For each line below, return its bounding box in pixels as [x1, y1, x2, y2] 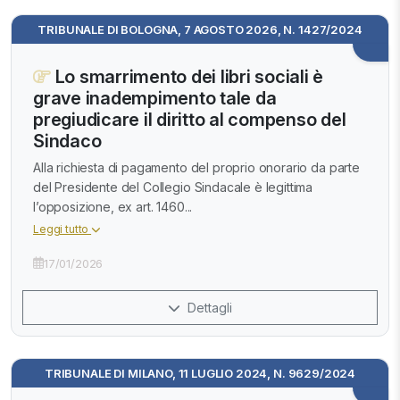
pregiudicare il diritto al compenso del [33, 108, 346, 130]
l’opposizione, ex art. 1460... [33, 198, 193, 214]
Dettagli [184, 299, 232, 315]
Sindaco [33, 129, 102, 152]
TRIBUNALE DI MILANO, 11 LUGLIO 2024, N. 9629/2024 [44, 365, 356, 380]
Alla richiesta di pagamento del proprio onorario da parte [33, 159, 360, 175]
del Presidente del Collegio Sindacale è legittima [33, 179, 313, 195]
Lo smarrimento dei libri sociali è [50, 65, 323, 87]
